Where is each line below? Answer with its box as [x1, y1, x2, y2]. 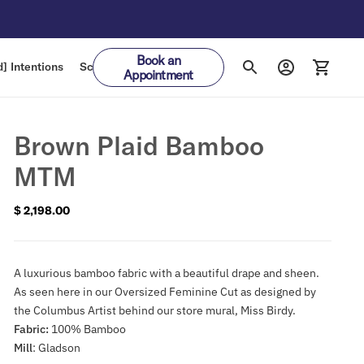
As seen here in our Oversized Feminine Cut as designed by [13, 284, 316, 299]
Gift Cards [145, 59, 199, 75]
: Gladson [32, 340, 80, 355]
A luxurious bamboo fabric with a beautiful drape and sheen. [13, 265, 319, 280]
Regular [12, 209, 55, 224]
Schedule [80, 59, 129, 75]
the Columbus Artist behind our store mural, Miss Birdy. [13, 302, 296, 318]
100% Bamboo [50, 321, 126, 336]
